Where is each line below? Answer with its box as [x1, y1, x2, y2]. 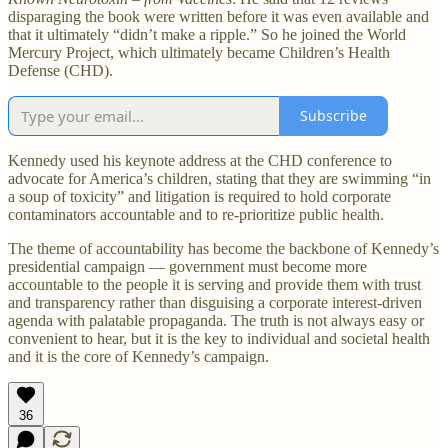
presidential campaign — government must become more [8, 257, 367, 275]
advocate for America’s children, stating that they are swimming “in [8, 169, 431, 187]
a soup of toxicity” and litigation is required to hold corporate [8, 187, 391, 205]
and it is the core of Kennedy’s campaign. [8, 347, 269, 365]
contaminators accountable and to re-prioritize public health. [8, 205, 388, 223]
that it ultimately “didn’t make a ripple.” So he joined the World [8, 25, 406, 43]
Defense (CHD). [8, 61, 113, 79]
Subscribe [300, 106, 367, 126]
